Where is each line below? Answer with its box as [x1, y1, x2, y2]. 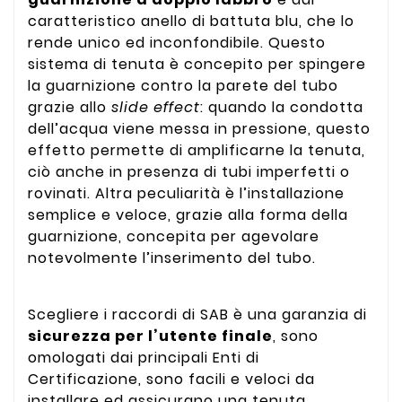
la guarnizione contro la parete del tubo [28, 74, 338, 96]
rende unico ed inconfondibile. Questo [28, 31, 326, 53]
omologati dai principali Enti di [28, 347, 259, 369]
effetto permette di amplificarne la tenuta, [28, 139, 365, 161]
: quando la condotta [200, 96, 363, 118]
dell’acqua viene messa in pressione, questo [28, 118, 371, 139]
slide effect [111, 96, 200, 118]
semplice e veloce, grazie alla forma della [28, 204, 348, 225]
